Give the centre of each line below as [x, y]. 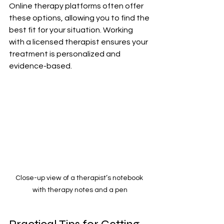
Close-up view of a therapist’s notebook [80, 178]
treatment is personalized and [65, 54]
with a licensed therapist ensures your [79, 42]
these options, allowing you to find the [80, 18]
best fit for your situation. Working [72, 30]
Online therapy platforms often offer [77, 6]
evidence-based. [40, 66]
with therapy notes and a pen [80, 190]
